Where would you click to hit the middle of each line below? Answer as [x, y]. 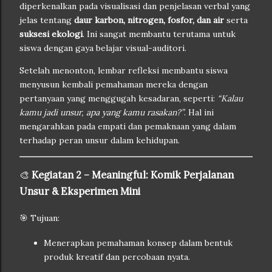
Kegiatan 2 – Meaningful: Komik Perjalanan [133, 175]
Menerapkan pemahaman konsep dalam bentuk [138, 243]
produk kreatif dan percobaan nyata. [117, 257]
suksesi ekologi [51, 34]
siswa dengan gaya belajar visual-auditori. [103, 48]
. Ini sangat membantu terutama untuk [159, 34]
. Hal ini [199, 112]
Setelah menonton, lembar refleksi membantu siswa [124, 70]
